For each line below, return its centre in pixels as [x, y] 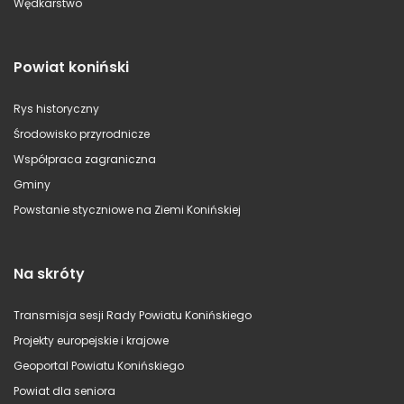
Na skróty [49, 273]
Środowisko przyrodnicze [82, 133]
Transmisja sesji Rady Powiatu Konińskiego [133, 315]
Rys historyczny [56, 108]
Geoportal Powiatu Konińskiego [99, 365]
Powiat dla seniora [64, 390]
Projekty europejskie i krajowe [91, 340]
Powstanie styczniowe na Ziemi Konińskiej [127, 209]
